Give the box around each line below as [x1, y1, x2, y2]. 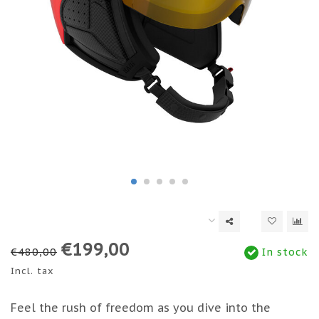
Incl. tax [11, 265, 54, 278]
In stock [258, 245, 308, 259]
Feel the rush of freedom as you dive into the [11, 300, 271, 315]
